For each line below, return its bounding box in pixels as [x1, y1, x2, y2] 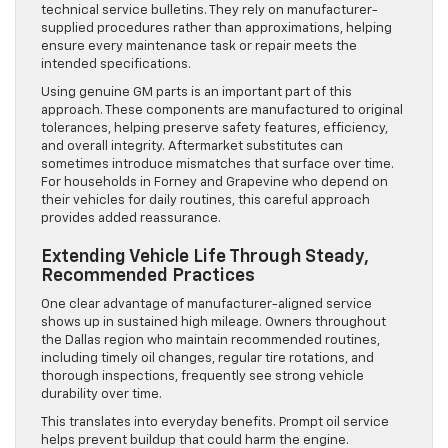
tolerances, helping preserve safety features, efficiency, [41, 122, 388, 136]
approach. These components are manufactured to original [41, 104, 403, 118]
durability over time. [41, 388, 162, 402]
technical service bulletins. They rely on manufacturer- [41, 4, 378, 18]
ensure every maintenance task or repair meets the [41, 40, 357, 54]
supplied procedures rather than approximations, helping [41, 22, 392, 36]
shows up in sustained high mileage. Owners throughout [41, 316, 386, 330]
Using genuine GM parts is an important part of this [41, 86, 352, 100]
